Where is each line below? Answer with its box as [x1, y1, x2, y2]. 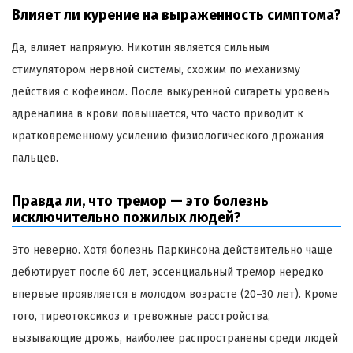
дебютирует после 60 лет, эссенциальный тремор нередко [12, 265, 324, 279]
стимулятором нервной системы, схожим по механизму [12, 62, 300, 76]
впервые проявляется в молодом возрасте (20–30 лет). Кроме [12, 287, 338, 301]
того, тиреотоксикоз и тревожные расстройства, [12, 309, 270, 323]
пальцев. [12, 150, 58, 165]
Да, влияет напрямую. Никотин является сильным [12, 40, 269, 54]
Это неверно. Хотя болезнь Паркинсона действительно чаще [12, 243, 333, 257]
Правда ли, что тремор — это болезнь [12, 191, 269, 210]
